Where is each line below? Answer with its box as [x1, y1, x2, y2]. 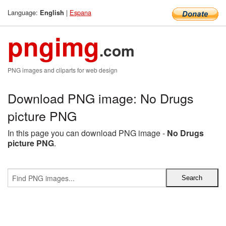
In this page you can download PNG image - [8, 127, 167, 139]
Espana [70, 8, 91, 17]
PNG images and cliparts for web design [8, 66, 118, 74]
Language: [8, 8, 40, 17]
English [40, 8, 64, 17]
